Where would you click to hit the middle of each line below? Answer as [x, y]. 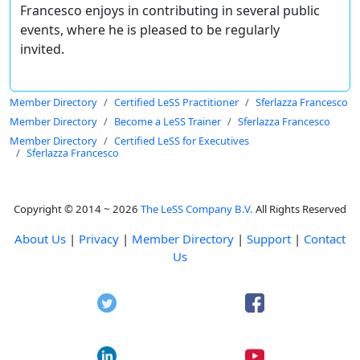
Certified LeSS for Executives [182, 141]
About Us [40, 239]
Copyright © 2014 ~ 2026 [77, 209]
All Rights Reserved [300, 209]
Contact [325, 239]
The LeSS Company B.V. [197, 209]
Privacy [99, 239]
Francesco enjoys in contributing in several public [170, 11]
